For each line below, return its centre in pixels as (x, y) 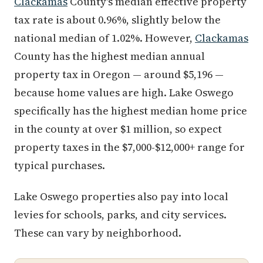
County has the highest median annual (109, 56)
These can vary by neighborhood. (98, 233)
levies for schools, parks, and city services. (120, 215)
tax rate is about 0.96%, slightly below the (117, 20)
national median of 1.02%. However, (104, 38)
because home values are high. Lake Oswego (124, 93)
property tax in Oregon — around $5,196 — (119, 75)
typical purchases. (60, 166)
